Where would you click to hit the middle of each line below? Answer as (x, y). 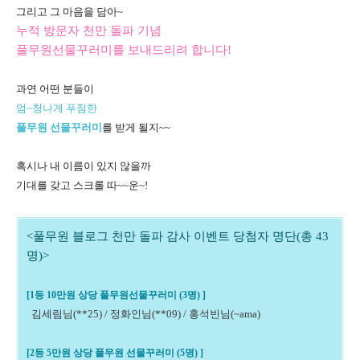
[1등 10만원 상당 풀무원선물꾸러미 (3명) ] (116, 295)
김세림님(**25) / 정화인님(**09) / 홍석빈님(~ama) (146, 314)
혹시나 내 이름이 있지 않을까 (84, 166)
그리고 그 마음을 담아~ (70, 12)
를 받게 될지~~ (136, 127)
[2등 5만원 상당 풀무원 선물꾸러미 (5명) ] (115, 353)
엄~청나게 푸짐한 (57, 108)
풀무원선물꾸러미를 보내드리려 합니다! (124, 50)
